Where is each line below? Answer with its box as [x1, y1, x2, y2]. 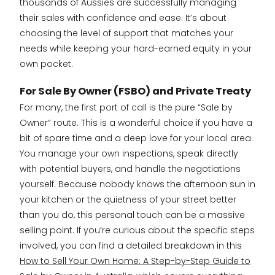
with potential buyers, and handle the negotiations [20, 162, 241, 175]
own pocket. [20, 58, 73, 71]
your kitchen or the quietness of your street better [20, 193, 236, 206]
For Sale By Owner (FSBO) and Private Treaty [20, 83, 251, 98]
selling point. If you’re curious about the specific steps [20, 223, 255, 236]
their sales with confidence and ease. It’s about [20, 12, 227, 25]
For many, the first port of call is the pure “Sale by [20, 101, 233, 114]
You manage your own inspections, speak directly [20, 147, 238, 160]
